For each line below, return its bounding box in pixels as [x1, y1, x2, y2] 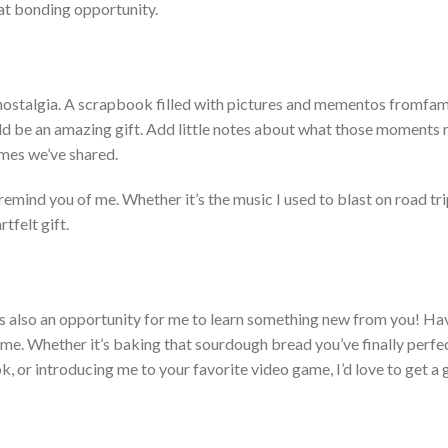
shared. [66, 144, 118, 164]
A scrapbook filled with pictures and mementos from [64, 94, 423, 114]
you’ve [315, 334, 359, 354]
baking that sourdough [110, 334, 271, 354]
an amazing [35, 119, 112, 139]
